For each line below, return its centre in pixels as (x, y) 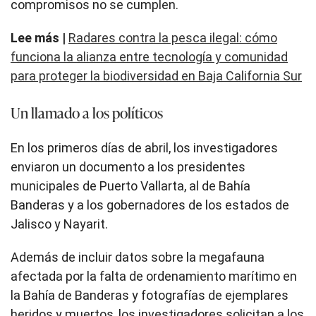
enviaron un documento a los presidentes (128, 166)
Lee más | (39, 37)
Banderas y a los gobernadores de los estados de (150, 205)
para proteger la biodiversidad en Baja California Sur (156, 75)
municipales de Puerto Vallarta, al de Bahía (130, 186)
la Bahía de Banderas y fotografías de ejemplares (150, 295)
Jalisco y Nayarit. (59, 224)
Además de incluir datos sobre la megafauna (138, 257)
